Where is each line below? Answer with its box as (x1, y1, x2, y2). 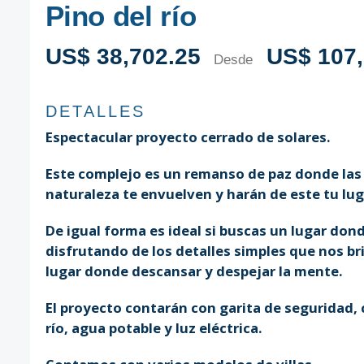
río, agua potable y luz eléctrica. (45, 318, 262, 337)
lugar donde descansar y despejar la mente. (45, 261, 343, 280)
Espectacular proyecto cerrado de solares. (45, 127, 331, 146)
